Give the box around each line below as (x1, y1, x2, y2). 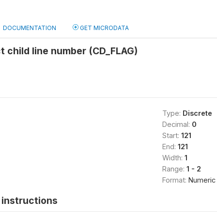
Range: (162, 165, 186, 173)
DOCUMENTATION (3, 24, 56, 31)
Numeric (188, 176, 216, 184)
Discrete (182, 109, 212, 117)
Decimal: (162, 120, 192, 128)
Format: (162, 176, 188, 184)
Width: (162, 154, 185, 162)
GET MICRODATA (78, 24, 129, 31)
